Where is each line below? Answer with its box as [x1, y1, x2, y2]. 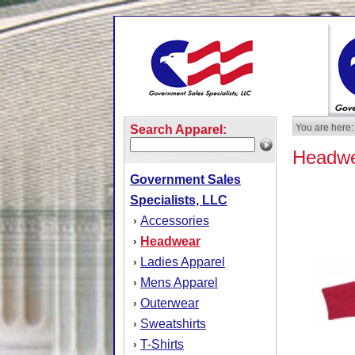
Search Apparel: [130, 123, 227, 136]
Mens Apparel [140, 276, 218, 289]
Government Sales [130, 173, 241, 186]
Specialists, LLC [130, 193, 227, 207]
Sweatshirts [140, 317, 206, 330]
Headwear [140, 235, 200, 248]
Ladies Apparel [140, 255, 225, 269]
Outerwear [140, 296, 199, 310]
